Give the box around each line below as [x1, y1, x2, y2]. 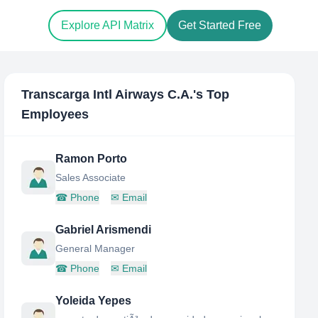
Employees [21, 107, 89, 121]
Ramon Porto [55, 153, 128, 165]
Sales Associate [55, 172, 126, 183]
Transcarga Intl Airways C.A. [21, 87, 194, 102]
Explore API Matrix [61, 19, 154, 32]
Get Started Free [178, 19, 261, 32]
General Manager [55, 243, 136, 254]
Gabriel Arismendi [55, 224, 152, 236]
